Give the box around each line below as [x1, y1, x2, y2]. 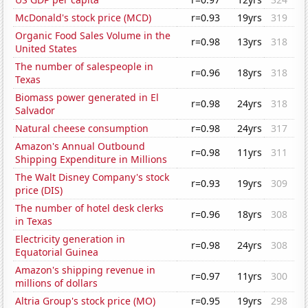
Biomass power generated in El [15, 91, 159, 104]
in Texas [15, 214, 53, 228]
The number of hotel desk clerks [15, 201, 164, 215]
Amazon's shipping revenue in [15, 263, 156, 277]
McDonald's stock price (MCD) [15, 11, 152, 25]
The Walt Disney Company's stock [15, 170, 170, 184]
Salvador [15, 104, 56, 118]
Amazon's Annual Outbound [15, 140, 146, 153]
